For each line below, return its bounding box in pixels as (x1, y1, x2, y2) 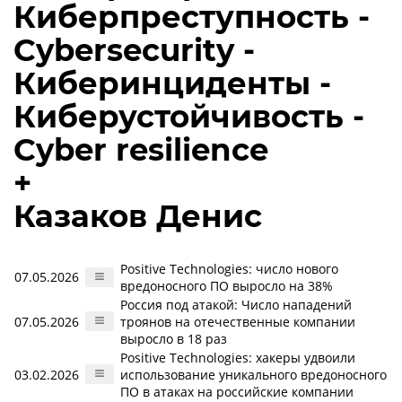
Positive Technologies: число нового (120, 260, 338, 277)
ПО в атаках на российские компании (120, 383, 354, 400)
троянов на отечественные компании (120, 313, 355, 330)
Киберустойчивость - (13, 98, 364, 135)
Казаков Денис (13, 197, 262, 235)
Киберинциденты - (13, 65, 331, 102)
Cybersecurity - (13, 31, 255, 69)
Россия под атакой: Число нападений (120, 296, 352, 313)
